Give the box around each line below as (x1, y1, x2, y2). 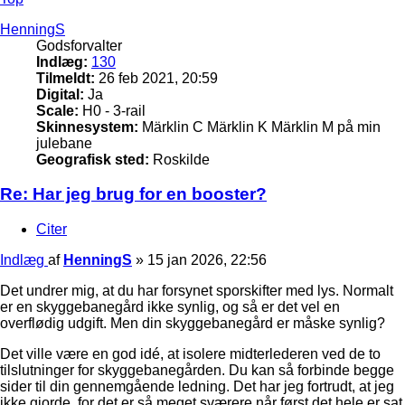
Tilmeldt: (36, 70, 95, 86)
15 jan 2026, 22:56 (147, 252, 267, 268)
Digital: (36, 86, 84, 102)
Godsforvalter (36, 37, 122, 53)
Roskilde (149, 151, 210, 167)
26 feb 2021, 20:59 (95, 70, 218, 86)
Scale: (36, 102, 79, 118)
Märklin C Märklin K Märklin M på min (138, 118, 381, 135)
